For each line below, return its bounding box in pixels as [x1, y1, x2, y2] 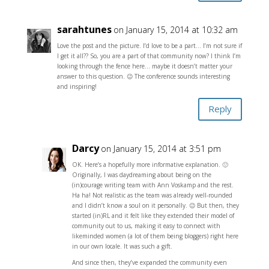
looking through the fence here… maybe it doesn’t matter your [56, 61, 232, 70]
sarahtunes [56, 22, 112, 36]
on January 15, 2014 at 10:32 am [113, 23, 238, 35]
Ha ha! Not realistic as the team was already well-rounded [71, 190, 232, 199]
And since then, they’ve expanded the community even [71, 258, 227, 267]
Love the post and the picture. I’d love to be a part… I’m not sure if [56, 41, 242, 50]
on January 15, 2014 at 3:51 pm [100, 142, 221, 154]
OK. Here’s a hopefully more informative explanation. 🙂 [71, 160, 228, 169]
